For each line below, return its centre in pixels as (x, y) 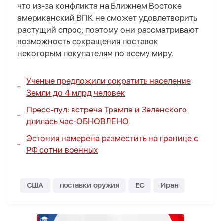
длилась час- (51, 122)
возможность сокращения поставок (88, 42)
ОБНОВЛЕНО (103, 122)
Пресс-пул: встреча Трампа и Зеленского (107, 110)
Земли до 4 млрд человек (76, 93)
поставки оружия (89, 186)
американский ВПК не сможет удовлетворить (107, 18)
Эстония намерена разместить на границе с (112, 138)
